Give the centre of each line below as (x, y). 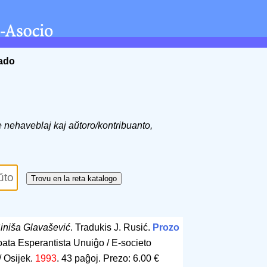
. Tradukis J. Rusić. (111, 228)
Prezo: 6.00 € (131, 259)
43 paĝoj (80, 259)
